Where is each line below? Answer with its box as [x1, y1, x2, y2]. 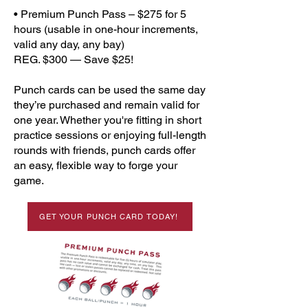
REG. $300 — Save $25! [14, 53, 133, 66]
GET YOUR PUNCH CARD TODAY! [38, 212, 179, 221]
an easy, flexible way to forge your [14, 159, 177, 172]
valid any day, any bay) [14, 38, 124, 51]
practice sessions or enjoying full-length [14, 129, 206, 142]
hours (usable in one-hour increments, [14, 23, 198, 36]
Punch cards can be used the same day [14, 83, 206, 96]
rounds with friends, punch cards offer [14, 144, 195, 157]
